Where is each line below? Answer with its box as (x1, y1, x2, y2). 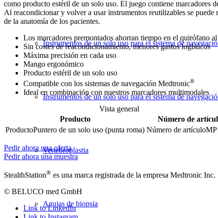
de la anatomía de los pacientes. (4, 17, 100, 25)
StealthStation (4, 171, 46, 180)
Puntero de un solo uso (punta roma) (33, 126, 145, 134)
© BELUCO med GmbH (4, 187, 82, 196)
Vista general (99, 105, 139, 113)
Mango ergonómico (23, 59, 84, 68)
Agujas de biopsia (43, 200, 98, 208)
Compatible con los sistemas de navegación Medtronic (23, 79, 190, 88)
